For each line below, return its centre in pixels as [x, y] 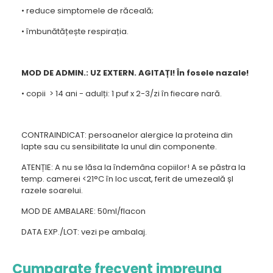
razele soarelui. [52, 190]
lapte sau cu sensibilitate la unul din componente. [119, 147]
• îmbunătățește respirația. [76, 31]
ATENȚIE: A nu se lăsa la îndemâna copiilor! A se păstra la [133, 167]
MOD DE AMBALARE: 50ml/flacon [83, 211]
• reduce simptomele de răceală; [87, 11]
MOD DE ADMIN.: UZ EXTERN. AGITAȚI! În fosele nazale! [135, 73]
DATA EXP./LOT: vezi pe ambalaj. [85, 232]
